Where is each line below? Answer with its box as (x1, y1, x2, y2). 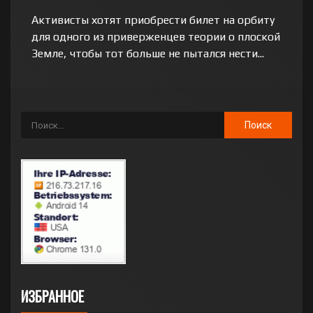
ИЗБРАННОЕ (21, 286, 84, 307)
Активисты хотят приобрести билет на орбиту (31, 13, 275, 27)
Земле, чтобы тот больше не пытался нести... (31, 47, 264, 60)
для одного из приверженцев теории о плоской (31, 30, 280, 43)
